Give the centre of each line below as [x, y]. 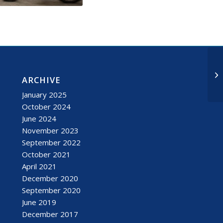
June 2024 [39, 119]
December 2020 [50, 178]
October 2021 [47, 155]
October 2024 [47, 107]
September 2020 [52, 190]
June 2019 [39, 202]
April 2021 [40, 167]
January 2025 [45, 95]
